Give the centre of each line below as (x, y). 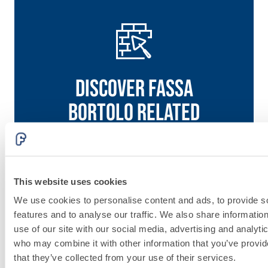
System (196, 209)
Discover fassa (134, 89)
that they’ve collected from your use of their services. (125, 257)
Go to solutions (132, 173)
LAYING (192, 252)
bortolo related (134, 113)
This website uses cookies (71, 181)
